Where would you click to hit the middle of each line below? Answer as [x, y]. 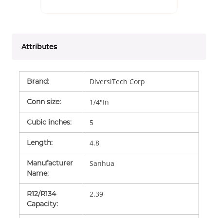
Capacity [42, 204]
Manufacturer [50, 163]
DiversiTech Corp [117, 81]
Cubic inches [48, 122]
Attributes [39, 46]
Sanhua [102, 163]
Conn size [43, 101]
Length [39, 142]
